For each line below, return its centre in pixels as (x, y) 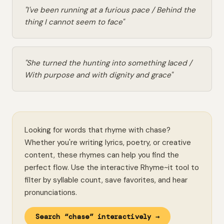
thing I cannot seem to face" (74, 22)
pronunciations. (51, 192)
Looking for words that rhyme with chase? (97, 130)
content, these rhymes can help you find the (102, 155)
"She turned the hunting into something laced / (108, 63)
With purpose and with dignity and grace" (98, 75)
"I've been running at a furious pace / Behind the (110, 10)
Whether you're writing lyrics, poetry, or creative (108, 142)
